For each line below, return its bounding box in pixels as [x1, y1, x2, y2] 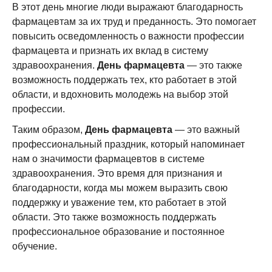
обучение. [12, 241, 57, 251]
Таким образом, [12, 124, 85, 135]
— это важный [172, 124, 240, 135]
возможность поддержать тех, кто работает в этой [12, 75, 237, 85]
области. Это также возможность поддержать [12, 212, 216, 222]
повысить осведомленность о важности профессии [12, 31, 244, 41]
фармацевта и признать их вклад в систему [12, 46, 208, 56]
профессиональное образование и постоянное [12, 226, 225, 237]
